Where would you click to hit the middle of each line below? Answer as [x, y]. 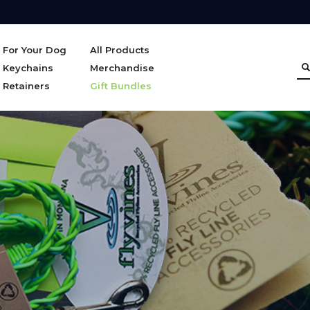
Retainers [27, 85]
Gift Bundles [121, 85]
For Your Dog [35, 49]
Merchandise [122, 67]
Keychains [28, 67]
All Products [120, 49]
